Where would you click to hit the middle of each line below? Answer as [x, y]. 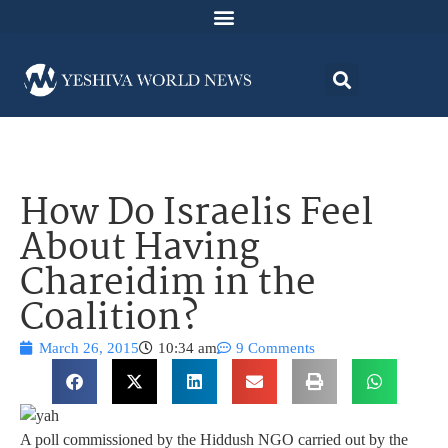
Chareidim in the [168, 285]
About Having [140, 250]
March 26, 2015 [89, 348]
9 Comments [275, 348]
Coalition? [109, 320]
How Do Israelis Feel [196, 215]
